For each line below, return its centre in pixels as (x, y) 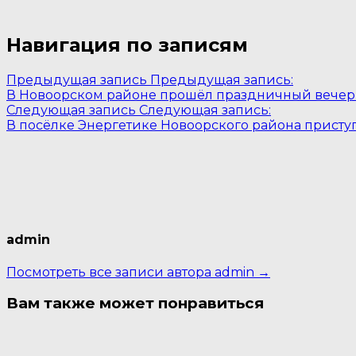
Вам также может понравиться (135, 304)
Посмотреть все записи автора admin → (138, 272)
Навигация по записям (127, 45)
